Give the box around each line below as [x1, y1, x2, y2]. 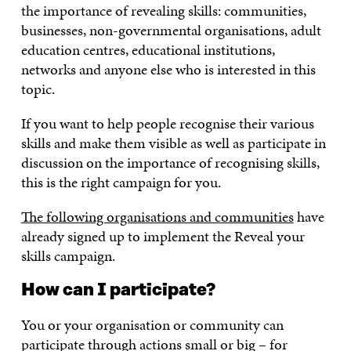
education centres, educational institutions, [20, 39, 275, 61]
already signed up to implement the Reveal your [20, 226, 305, 248]
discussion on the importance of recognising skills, [20, 152, 320, 174]
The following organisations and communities [20, 206, 294, 228]
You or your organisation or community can [20, 314, 284, 336]
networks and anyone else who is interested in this [20, 59, 316, 81]
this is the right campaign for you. [20, 172, 221, 194]
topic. [20, 78, 55, 100]
